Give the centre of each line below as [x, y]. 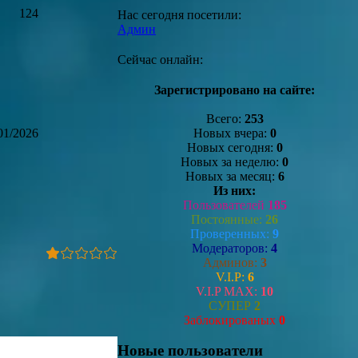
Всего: [225, 118]
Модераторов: [231, 248]
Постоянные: [228, 219]
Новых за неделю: [231, 161]
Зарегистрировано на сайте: [235, 89]
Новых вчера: [231, 133]
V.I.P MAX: [228, 291]
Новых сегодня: [231, 147]
